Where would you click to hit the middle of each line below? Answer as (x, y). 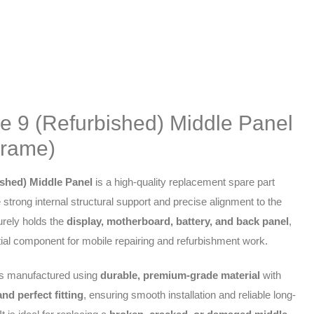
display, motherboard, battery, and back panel (178, 221)
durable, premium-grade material (180, 275)
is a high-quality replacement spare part (184, 182)
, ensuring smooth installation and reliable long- (190, 295)
